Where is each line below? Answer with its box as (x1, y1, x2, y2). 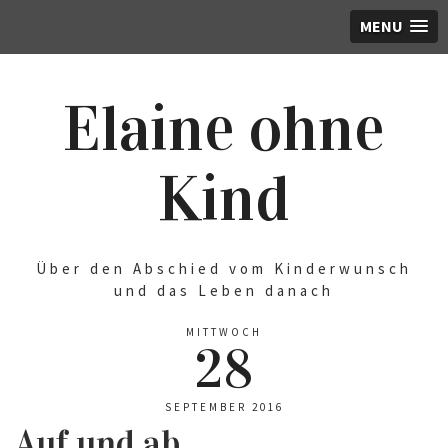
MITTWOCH (186, 325, 262, 339)
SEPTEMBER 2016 (164, 400, 284, 414)
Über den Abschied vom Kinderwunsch (36, 259, 412, 278)
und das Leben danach (114, 281, 334, 300)
